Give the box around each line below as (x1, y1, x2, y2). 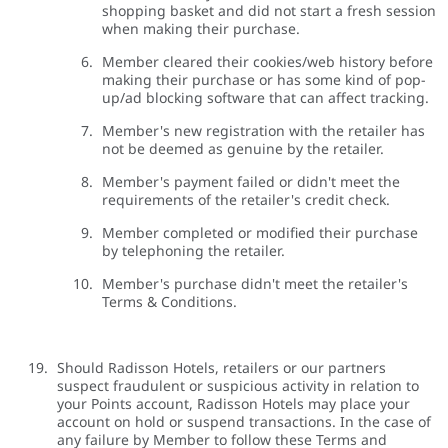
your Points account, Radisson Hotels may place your (57, 394, 410, 414)
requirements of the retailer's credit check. (102, 190, 390, 210)
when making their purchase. (102, 19, 300, 39)
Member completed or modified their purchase (102, 223, 418, 243)
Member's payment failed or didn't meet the (102, 172, 400, 192)
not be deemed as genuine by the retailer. (102, 139, 384, 159)
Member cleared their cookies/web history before (102, 52, 433, 72)
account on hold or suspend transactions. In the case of (57, 412, 431, 432)
